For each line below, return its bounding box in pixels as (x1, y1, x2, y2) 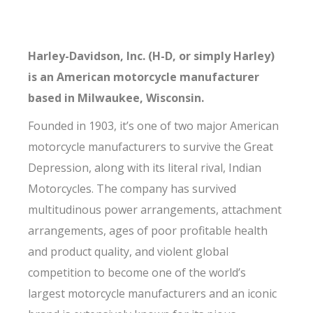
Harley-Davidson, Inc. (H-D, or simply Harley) (28, 48, 275, 64)
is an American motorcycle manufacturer (28, 69, 260, 85)
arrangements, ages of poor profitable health (28, 223, 268, 238)
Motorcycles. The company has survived (28, 181, 237, 196)
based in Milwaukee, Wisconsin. (28, 90, 205, 105)
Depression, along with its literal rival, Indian (28, 160, 262, 175)
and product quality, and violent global (28, 244, 229, 259)
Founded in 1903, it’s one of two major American (28, 118, 279, 133)
